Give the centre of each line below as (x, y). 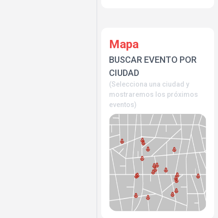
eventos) (123, 105)
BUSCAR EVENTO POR (153, 60)
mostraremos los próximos (154, 94)
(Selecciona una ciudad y (149, 84)
